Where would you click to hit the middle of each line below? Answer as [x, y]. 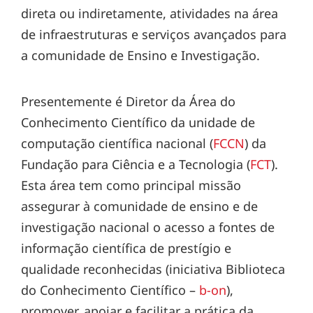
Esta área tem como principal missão [131, 185]
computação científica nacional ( [117, 143]
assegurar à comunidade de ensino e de [139, 206]
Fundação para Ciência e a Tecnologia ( [136, 164]
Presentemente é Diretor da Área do [128, 101]
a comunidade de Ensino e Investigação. [140, 55]
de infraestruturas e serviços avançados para [154, 34]
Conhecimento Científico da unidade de [138, 122]
